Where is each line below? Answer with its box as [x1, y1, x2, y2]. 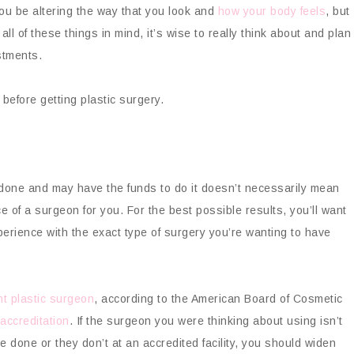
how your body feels [217, 5, 326, 17]
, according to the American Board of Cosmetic [94, 292, 343, 305]
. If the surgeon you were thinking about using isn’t [69, 314, 343, 327]
